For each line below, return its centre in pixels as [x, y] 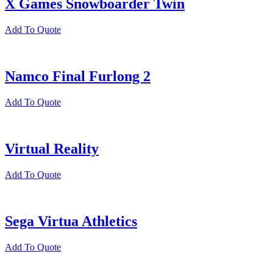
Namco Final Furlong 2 [78, 76]
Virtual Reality [52, 149]
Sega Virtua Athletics [71, 221]
